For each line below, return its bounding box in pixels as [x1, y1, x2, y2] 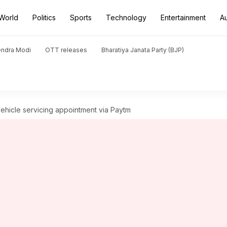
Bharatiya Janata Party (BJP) [101, 46, 184, 54]
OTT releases [45, 46, 87, 54]
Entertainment [161, 13, 206, 22]
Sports [70, 13, 92, 22]
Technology [106, 13, 146, 22]
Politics [32, 13, 56, 22]
